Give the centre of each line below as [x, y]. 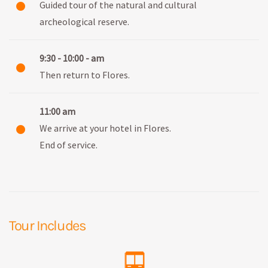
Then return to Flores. [85, 74]
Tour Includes [48, 225]
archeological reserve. [84, 21]
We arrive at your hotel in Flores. [105, 128]
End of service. [68, 144]
